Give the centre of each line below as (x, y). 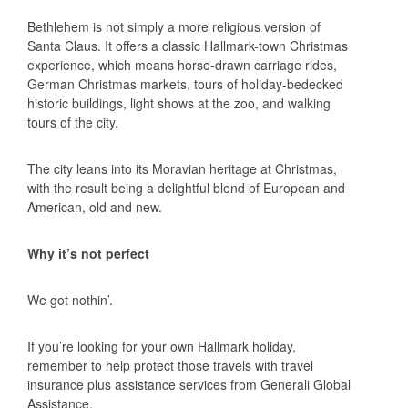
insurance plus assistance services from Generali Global (189, 384)
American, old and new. (95, 206)
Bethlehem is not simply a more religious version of (174, 26)
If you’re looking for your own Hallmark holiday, (162, 346)
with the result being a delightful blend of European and (186, 187)
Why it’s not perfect (88, 253)
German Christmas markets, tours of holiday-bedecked (185, 83)
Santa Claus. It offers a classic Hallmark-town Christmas (188, 45)
